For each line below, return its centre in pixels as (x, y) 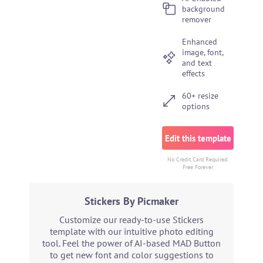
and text (197, 63)
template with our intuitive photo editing (131, 231)
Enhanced (200, 42)
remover (197, 19)
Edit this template (198, 138)
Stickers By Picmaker (131, 201)
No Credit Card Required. (198, 159)
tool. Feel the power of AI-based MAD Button (131, 243)
